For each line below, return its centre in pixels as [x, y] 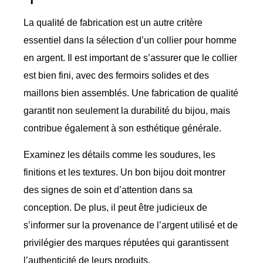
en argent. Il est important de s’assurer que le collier [130, 58]
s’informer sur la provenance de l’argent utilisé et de [131, 225]
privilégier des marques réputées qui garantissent [126, 242]
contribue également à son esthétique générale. [122, 129]
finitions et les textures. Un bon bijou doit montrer [124, 172]
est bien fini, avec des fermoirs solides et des [116, 76]
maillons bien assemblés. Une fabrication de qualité [131, 93]
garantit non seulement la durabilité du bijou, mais [127, 111]
